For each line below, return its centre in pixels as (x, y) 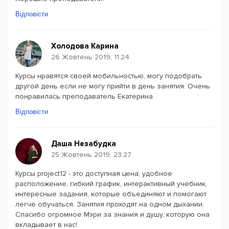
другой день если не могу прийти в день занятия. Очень (113, 86)
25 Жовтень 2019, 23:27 (91, 155)
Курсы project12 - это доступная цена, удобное (94, 174)
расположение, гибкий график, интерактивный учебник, (111, 184)
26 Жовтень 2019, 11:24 (90, 57)
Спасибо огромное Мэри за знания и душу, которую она (112, 214)
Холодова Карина (85, 46)
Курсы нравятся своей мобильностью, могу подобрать (109, 76)
